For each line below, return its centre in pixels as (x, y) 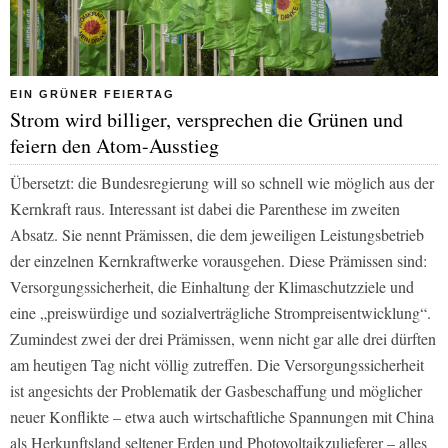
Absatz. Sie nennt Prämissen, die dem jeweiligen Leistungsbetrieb (217, 235)
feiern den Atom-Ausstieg (114, 146)
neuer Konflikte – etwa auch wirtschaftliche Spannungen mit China (222, 417)
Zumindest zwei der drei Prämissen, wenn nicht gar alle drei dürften (223, 339)
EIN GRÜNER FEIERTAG (92, 94)
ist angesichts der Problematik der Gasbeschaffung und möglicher (216, 391)
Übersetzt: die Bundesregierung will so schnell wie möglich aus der (222, 183)
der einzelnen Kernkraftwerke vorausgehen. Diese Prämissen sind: (218, 261)
